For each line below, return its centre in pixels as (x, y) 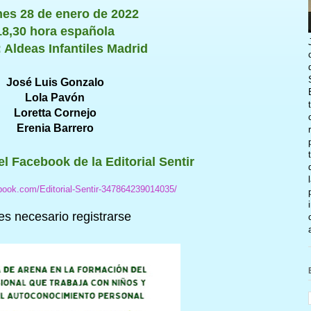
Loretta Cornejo (55, 112)
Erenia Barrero (55, 128)
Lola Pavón (55, 97)
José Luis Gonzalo (55, 82)
